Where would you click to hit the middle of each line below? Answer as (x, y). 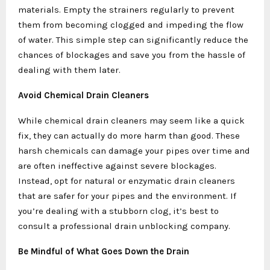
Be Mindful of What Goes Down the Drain (104, 251)
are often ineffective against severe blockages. (117, 165)
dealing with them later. (69, 70)
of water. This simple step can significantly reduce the (133, 39)
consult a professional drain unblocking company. (124, 226)
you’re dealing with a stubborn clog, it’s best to (118, 211)
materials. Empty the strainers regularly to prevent (126, 9)
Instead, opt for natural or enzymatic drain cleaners (127, 181)
